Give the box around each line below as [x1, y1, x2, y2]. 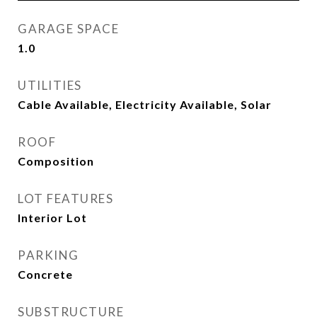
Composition [18, 154, 94, 168]
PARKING [18, 248, 79, 263]
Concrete [18, 267, 73, 281]
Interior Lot [18, 211, 87, 224]
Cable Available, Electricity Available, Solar [18, 98, 272, 111]
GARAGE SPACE [18, 21, 119, 36]
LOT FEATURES [18, 191, 113, 206]
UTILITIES [18, 78, 82, 93]
